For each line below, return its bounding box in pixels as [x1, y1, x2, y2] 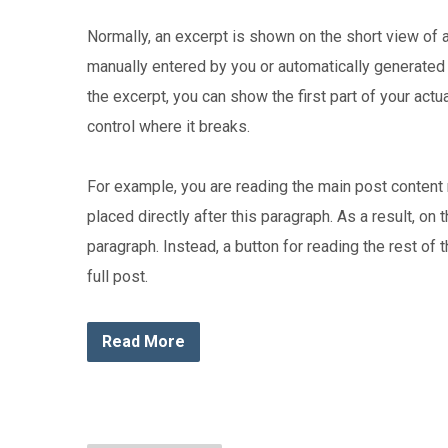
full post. [87, 267, 148, 286]
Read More [102, 332, 185, 351]
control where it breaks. [87, 117, 250, 136]
